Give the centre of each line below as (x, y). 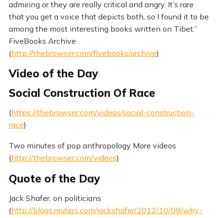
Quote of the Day (54, 179)
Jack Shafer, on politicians (55, 198)
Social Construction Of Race (82, 93)
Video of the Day (53, 74)
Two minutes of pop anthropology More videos (92, 146)
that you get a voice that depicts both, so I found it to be (109, 16)
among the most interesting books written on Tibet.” (103, 28)
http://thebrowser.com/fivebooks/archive (84, 53)
